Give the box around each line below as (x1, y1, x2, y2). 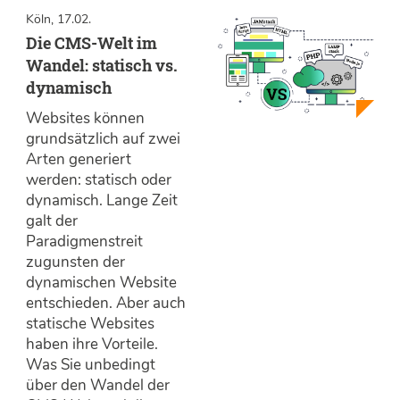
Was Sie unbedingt (26, 354, 155, 375)
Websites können (26, 107, 145, 129)
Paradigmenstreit (26, 230, 143, 252)
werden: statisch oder (26, 169, 171, 190)
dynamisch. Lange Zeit (26, 189, 178, 211)
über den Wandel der (26, 374, 170, 396)
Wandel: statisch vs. (26, 54, 178, 76)
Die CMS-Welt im (26, 31, 157, 54)
